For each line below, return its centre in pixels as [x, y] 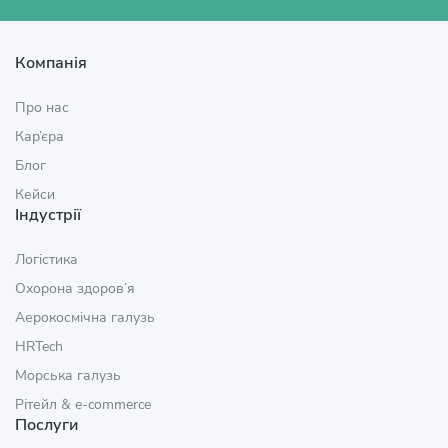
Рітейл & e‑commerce [83, 404]
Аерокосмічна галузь [85, 317]
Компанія [51, 63]
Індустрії [48, 215]
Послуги [46, 425]
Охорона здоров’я [75, 288]
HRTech [39, 346]
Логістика [46, 259]
